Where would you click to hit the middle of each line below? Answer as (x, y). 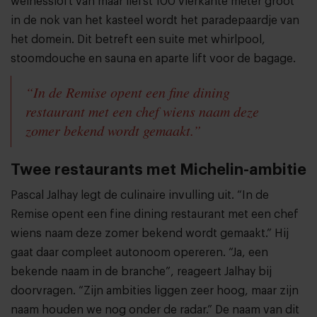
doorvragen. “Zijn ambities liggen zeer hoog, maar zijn (155, 291)
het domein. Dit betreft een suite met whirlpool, (138, 40)
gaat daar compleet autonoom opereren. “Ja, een (139, 253)
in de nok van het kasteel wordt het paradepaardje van (155, 21)
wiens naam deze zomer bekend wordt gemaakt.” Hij (150, 234)
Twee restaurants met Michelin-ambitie (158, 170)
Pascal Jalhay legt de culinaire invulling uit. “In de (140, 196)
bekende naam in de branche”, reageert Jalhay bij (141, 272)
